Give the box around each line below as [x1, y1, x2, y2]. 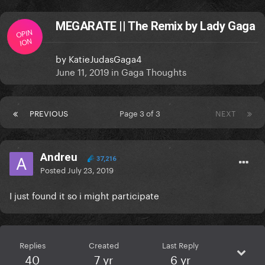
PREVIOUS [30, 106, 68, 119]
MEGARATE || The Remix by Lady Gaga [56, 19, 256, 34]
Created [88, 238, 119, 251]
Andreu [40, 150, 77, 164]
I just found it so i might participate [9, 188, 159, 202]
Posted [40, 163, 67, 176]
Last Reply [161, 238, 199, 251]
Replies [19, 238, 46, 251]
